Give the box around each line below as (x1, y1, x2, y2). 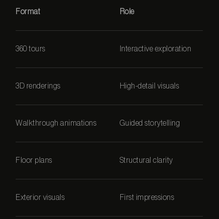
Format (16, 7, 41, 16)
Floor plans (16, 156, 52, 164)
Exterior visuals (16, 193, 65, 201)
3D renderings (16, 82, 61, 90)
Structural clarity (119, 156, 173, 164)
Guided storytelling (119, 119, 180, 127)
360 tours (16, 44, 45, 53)
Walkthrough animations (16, 119, 97, 127)
